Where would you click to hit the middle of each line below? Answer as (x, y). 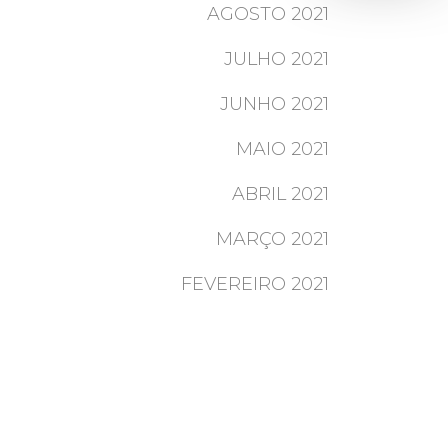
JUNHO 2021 (274, 104)
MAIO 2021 (282, 149)
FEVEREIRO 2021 (254, 284)
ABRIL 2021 (280, 194)
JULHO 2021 (276, 59)
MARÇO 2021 (272, 239)
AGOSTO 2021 (267, 14)
